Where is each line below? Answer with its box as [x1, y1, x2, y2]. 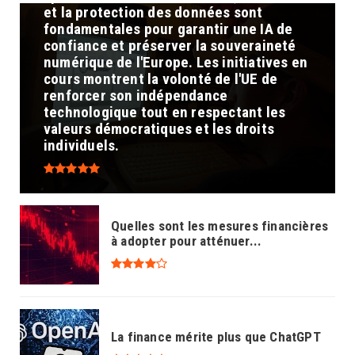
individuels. [44, 136, 120, 155]
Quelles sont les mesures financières [111, 217, 329, 234]
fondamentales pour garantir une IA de [44, 19, 293, 38]
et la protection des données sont [44, 2, 263, 21]
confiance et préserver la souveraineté [44, 36, 296, 55]
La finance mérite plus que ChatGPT [111, 329, 321, 345]
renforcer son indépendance [44, 86, 228, 105]
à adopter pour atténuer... [111, 232, 262, 249]
